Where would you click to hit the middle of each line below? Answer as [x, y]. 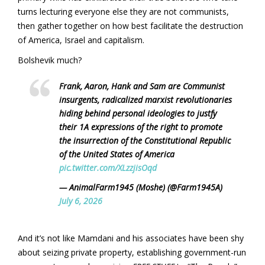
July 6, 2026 [81, 201]
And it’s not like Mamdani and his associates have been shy [131, 238]
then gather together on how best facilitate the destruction [130, 25]
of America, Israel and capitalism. [81, 40]
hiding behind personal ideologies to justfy [138, 113]
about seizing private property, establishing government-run [132, 252]
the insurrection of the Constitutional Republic [145, 140]
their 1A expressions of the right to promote [141, 127]
